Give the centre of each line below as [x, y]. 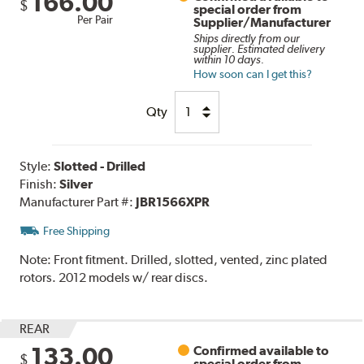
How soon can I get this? [253, 74]
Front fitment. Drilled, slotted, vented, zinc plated [191, 259]
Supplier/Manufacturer [262, 22]
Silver [76, 184]
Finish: [40, 184]
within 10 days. [229, 59]
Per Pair [95, 19]
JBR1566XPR [173, 201]
